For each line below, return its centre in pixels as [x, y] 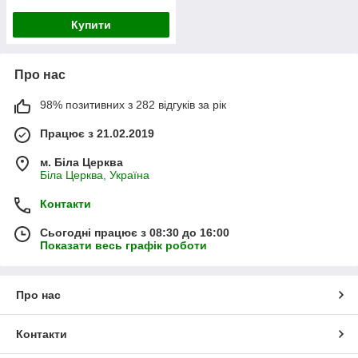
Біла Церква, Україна [95, 175]
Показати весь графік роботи [123, 245]
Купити [91, 24]
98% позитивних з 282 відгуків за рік [133, 104]
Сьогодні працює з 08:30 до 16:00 [135, 232]
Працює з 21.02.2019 [97, 133]
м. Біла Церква [82, 162]
